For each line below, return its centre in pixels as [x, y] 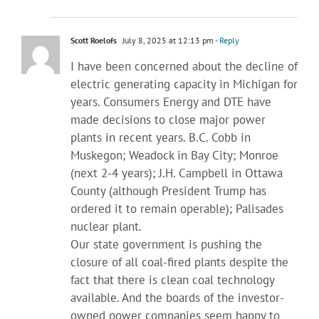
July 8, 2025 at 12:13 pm [167, 40]
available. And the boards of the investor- [177, 297]
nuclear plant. [106, 226]
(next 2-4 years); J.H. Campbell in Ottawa [177, 173]
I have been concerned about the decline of [184, 66]
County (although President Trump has [168, 190]
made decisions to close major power [168, 119]
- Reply [226, 40]
